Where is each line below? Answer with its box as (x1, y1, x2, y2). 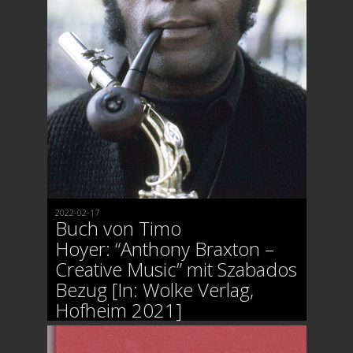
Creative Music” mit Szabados (54, 255, 297, 282)
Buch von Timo (54, 214, 181, 241)
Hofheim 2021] (54, 296, 182, 323)
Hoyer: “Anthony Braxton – (54, 235, 274, 262)
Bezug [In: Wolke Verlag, (54, 276, 254, 303)
